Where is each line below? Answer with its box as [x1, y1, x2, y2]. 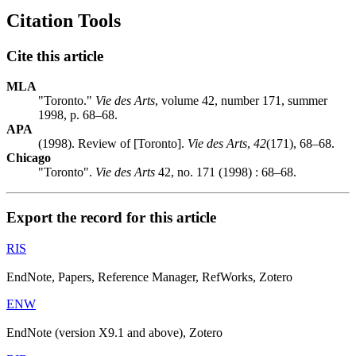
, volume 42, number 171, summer [155, 94, 327, 108]
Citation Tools [6, 10, 121, 31]
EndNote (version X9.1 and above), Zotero [6, 325, 222, 339]
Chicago [6, 151, 51, 165]
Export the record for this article [6, 209, 216, 226]
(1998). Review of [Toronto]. [38, 137, 188, 151]
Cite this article [6, 47, 103, 64]
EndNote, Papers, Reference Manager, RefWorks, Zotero [6, 269, 292, 284]
